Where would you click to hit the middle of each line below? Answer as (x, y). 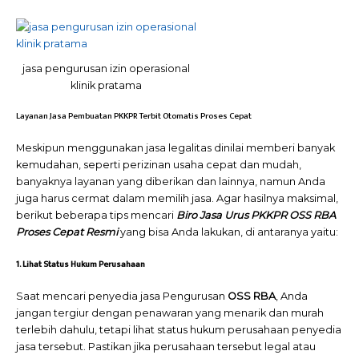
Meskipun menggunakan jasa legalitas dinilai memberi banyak (175, 148)
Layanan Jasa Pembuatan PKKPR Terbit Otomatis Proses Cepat (134, 117)
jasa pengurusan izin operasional (106, 69)
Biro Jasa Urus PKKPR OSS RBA (256, 216)
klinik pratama (106, 86)
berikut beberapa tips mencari (96, 216)
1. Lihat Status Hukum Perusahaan (81, 264)
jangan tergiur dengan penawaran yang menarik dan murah (170, 313)
